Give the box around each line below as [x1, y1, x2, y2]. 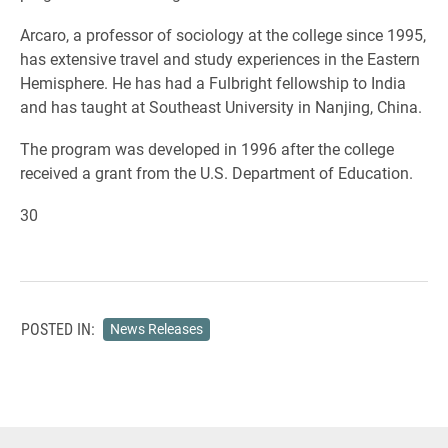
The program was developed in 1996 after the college [20, 138, 394, 159]
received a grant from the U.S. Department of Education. [20, 162, 413, 183]
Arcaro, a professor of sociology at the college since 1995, [20, 24, 426, 45]
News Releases [109, 319, 203, 338]
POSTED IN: [21, 318, 95, 340]
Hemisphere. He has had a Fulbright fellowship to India [20, 72, 406, 93]
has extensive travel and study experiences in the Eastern [20, 48, 420, 69]
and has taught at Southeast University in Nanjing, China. [20, 96, 422, 117]
